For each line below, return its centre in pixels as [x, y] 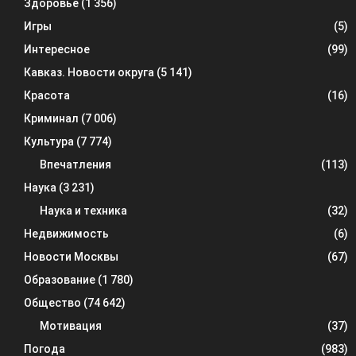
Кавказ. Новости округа [89, 73]
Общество [52, 303]
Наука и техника [83, 211]
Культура [49, 142]
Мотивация [71, 326]
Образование [60, 280]
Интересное [57, 50]
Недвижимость [66, 234]
